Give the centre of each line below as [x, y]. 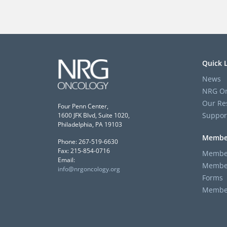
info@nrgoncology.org [89, 169]
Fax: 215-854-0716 [84, 150]
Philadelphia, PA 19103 [90, 124]
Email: [66, 160]
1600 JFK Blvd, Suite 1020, [94, 115]
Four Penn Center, [83, 106]
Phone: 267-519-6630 [88, 141]
